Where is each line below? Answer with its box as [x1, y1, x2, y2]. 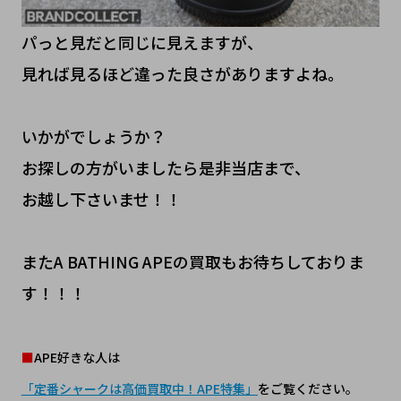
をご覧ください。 [257, 380, 358, 398]
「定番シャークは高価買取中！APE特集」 [21, 380, 258, 398]
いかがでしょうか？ [21, 124, 166, 149]
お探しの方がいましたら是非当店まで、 [21, 156, 311, 180]
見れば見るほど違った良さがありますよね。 [21, 62, 344, 86]
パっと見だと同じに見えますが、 [21, 30, 263, 55]
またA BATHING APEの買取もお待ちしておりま [21, 250, 364, 274]
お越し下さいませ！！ [21, 187, 182, 211]
